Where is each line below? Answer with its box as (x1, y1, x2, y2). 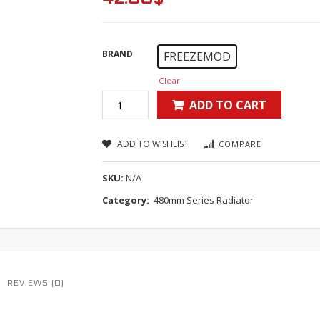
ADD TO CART (189, 97, 267, 113)
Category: (102, 194, 152, 206)
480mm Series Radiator (154, 194, 254, 206)
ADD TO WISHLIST (117, 138, 189, 150)
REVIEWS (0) (7, 278, 64, 288)
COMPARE (219, 139, 262, 149)
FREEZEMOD (164, 49, 231, 64)
